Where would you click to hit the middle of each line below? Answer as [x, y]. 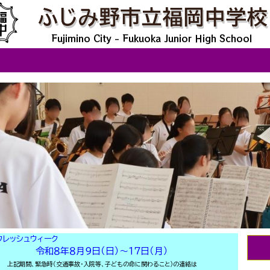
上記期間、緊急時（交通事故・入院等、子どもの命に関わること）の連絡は [102, 264]
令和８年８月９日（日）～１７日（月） [105, 251]
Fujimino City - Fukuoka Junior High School [152, 38]
